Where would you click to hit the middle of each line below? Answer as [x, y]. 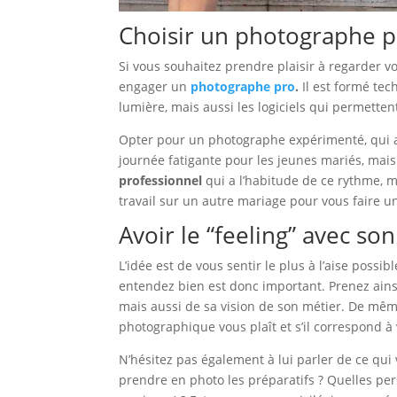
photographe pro [243, 86]
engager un [155, 86]
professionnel [161, 180]
